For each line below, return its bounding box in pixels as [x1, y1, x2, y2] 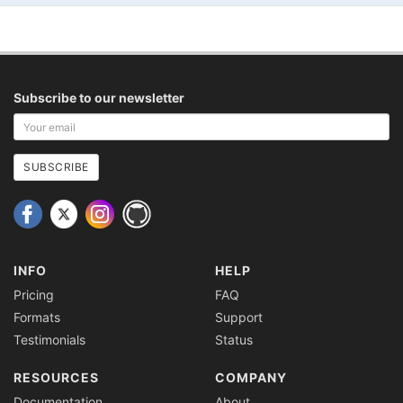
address [13, 149, 63, 166]
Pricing [13, 287, 54, 303]
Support [215, 309, 263, 326]
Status [215, 332, 253, 348]
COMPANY [215, 370, 287, 386]
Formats [13, 309, 60, 326]
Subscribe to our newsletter [13, 90, 184, 106]
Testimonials [13, 332, 85, 348]
